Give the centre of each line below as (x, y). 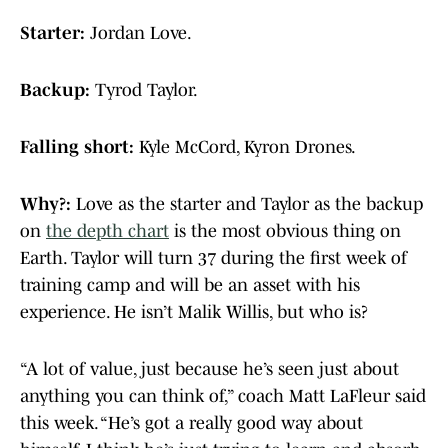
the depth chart (107, 231)
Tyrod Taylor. (144, 90)
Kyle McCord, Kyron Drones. (247, 147)
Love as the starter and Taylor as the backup (249, 204)
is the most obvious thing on (285, 231)
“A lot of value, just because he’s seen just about (209, 369)
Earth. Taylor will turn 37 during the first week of (213, 258)
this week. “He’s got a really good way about (191, 423)
